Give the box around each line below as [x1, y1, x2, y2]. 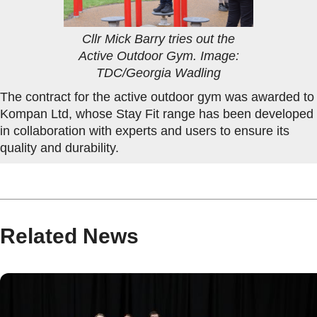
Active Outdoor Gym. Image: [78, 48, 239, 63]
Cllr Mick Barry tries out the [82, 31, 235, 46]
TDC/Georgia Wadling [96, 65, 221, 80]
